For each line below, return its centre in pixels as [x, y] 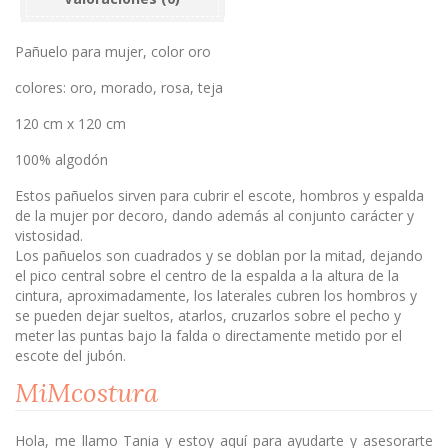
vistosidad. [49, 235]
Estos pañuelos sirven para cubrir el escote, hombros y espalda [219, 195]
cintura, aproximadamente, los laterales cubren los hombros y [216, 295]
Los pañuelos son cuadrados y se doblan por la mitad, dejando [219, 255]
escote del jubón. [70, 355]
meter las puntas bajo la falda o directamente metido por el [208, 335]
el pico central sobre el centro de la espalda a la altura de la [207, 275]
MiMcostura [86, 392]
